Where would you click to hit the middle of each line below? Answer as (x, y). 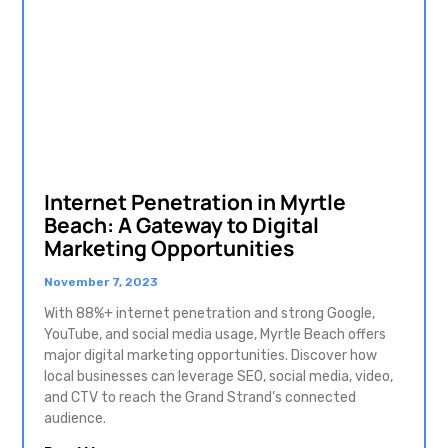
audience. (75, 419)
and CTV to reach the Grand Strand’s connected (200, 398)
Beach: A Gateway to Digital (181, 225)
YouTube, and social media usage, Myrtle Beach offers (215, 335)
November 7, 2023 (101, 282)
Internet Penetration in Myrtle (195, 202)
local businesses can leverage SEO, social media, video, (218, 377)
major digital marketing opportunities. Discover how (210, 356)
